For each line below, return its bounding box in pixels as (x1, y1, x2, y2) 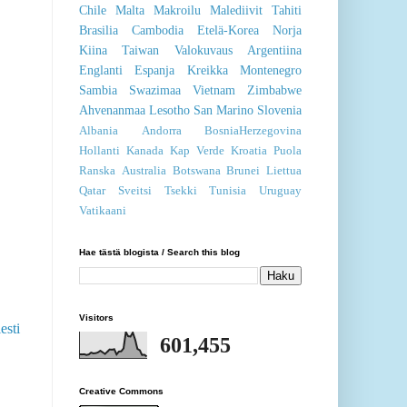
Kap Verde (170, 144, 224, 158)
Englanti (79, 63, 123, 78)
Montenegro (240, 63, 303, 78)
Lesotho (149, 103, 190, 118)
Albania (79, 124, 118, 138)
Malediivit (210, 3, 263, 18)
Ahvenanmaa (79, 103, 145, 118)
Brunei (226, 164, 261, 178)
